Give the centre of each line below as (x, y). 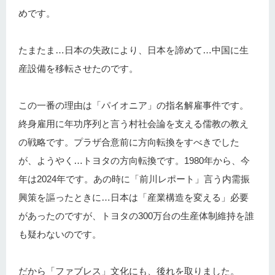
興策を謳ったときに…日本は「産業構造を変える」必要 (134, 197)
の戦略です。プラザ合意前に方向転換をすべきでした (129, 142)
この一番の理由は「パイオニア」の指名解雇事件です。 (134, 105)
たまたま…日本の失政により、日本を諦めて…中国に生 (134, 50)
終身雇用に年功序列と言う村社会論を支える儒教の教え (134, 123)
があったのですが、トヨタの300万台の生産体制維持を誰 (136, 215)
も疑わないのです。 (60, 234)
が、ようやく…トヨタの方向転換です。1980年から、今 (134, 160)
